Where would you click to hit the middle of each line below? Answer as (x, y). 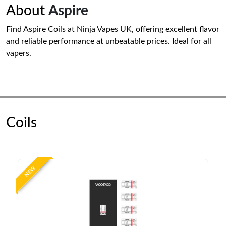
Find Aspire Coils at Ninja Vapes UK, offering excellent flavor (113, 29)
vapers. (19, 53)
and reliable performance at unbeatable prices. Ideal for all (109, 41)
